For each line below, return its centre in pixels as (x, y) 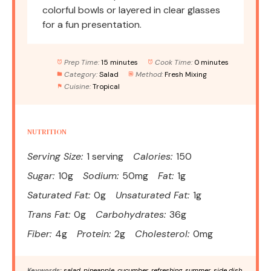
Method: (149, 74)
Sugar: (41, 175)
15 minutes (119, 62)
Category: (80, 74)
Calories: (153, 156)
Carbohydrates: (131, 214)
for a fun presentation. (92, 24)
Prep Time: (81, 62)
